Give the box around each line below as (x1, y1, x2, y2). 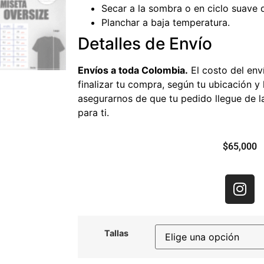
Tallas (104, 227, 128, 238)
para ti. (78, 107, 109, 118)
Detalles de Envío (78, 34, 212, 54)
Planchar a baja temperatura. (101, 16, 230, 28)
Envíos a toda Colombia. (78, 64, 188, 76)
